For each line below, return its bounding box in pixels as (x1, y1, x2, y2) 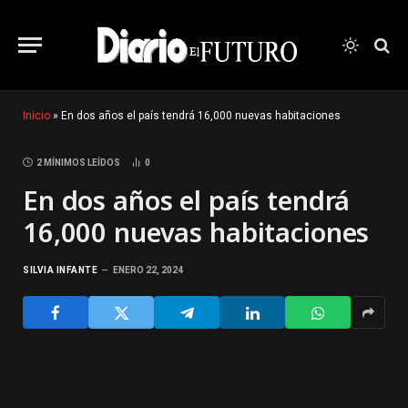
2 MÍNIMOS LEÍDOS (36, 158, 120, 168)
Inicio (23, 109, 50, 122)
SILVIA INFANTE (23, 265, 97, 275)
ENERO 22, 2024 (113, 265, 183, 275)
